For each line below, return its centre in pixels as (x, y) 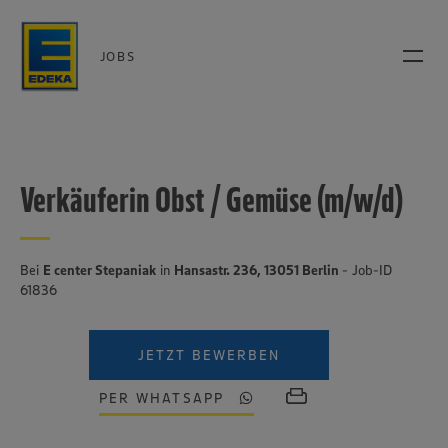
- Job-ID (367, 270)
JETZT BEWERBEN (209, 355)
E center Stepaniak (99, 270)
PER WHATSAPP (161, 398)
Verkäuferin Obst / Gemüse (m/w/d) (211, 199)
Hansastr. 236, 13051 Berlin (258, 270)
